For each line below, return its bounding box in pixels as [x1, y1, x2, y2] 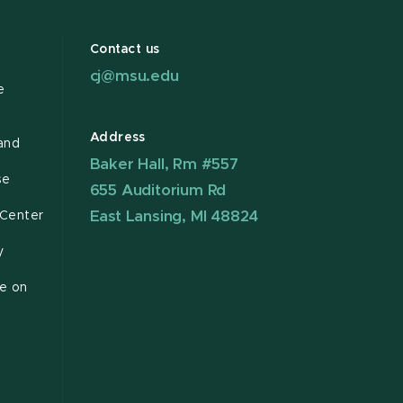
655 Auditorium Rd [89, 183, 227, 199]
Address [89, 131, 146, 145]
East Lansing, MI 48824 [89, 209, 259, 225]
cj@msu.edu [89, 68, 179, 85]
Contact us [89, 43, 160, 57]
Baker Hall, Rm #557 [89, 157, 238, 173]
